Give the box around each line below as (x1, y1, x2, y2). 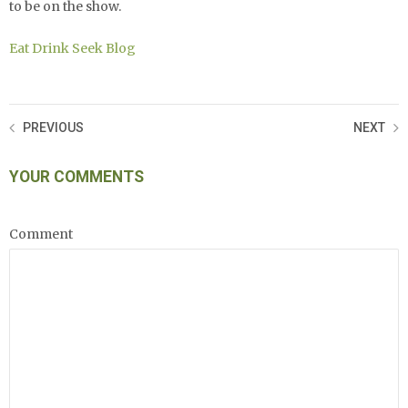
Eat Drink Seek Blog (9, 39, 136, 56)
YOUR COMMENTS (9, 167, 144, 186)
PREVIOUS (23, 119, 84, 135)
